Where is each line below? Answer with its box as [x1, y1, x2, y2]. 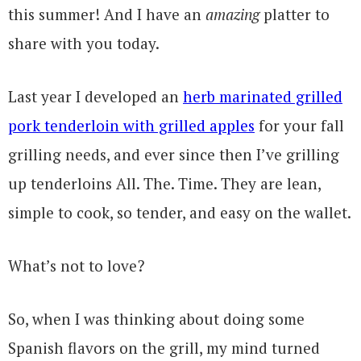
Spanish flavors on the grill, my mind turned [8, 337, 320, 358]
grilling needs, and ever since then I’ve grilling [8, 143, 339, 164]
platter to [259, 3, 330, 24]
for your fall [255, 114, 344, 135]
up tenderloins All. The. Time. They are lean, [8, 172, 321, 193]
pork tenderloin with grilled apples [8, 114, 255, 135]
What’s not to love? [8, 255, 144, 276]
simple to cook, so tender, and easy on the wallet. [8, 201, 351, 222]
